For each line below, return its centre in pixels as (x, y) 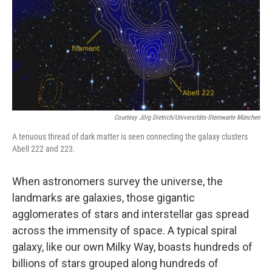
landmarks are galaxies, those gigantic (104, 198)
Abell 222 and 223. (44, 149)
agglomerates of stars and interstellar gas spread (131, 214)
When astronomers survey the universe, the (117, 181)
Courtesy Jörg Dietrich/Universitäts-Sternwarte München (187, 117)
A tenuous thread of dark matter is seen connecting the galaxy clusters (130, 137)
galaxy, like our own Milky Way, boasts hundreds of (132, 247)
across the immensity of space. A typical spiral (124, 230)
